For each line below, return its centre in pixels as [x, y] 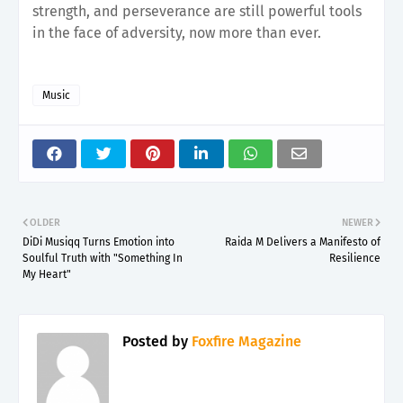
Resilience [355, 258]
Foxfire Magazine [245, 341]
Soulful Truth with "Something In [103, 258]
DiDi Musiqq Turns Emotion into [99, 242]
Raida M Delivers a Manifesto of [303, 242]
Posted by [155, 341]
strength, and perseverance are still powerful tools [197, 11]
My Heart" [47, 274]
